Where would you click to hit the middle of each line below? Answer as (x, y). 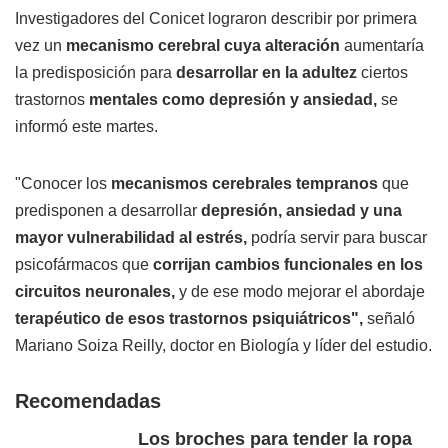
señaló (389, 319)
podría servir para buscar (337, 238)
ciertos (382, 73)
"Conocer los (63, 184)
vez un (40, 46)
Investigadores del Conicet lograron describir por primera (216, 19)
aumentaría (382, 46)
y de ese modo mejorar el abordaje (300, 292)
